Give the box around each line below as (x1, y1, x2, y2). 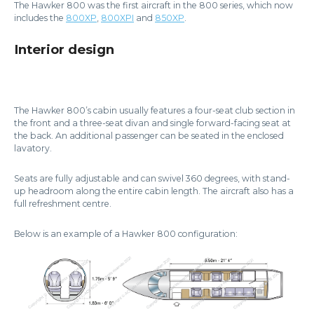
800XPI (101, 12, 134, 23)
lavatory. (14, 142, 52, 153)
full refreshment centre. (14, 198, 111, 209)
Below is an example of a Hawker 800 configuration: (14, 228, 238, 239)
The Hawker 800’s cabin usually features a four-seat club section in (14, 104, 295, 116)
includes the (14, 12, 66, 23)
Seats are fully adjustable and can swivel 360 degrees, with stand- (14, 172, 290, 184)
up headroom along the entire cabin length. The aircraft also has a (14, 185, 294, 196)
